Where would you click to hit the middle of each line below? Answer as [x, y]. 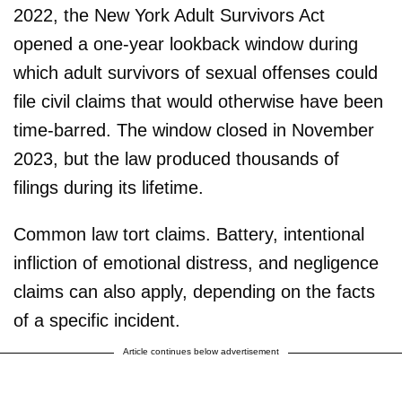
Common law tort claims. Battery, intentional [189, 234]
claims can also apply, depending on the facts [194, 291]
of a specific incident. [97, 320]
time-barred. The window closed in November [194, 130]
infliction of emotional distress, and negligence [196, 262]
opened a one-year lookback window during [186, 44]
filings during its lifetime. [109, 187]
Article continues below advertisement [201, 351]
